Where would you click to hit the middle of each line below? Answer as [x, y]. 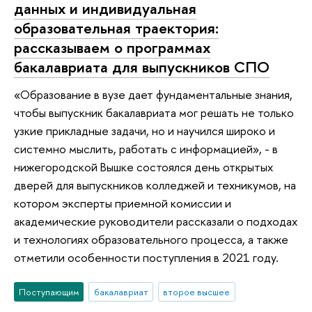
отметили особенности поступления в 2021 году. [146, 258]
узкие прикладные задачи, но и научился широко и [145, 131]
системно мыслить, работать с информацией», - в [146, 149]
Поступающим [49, 291]
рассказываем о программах [112, 47]
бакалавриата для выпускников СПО [142, 67]
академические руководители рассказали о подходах [156, 221]
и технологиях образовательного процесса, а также [151, 240]
